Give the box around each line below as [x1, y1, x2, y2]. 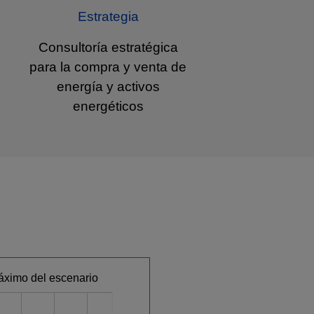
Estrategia [77, 9, 139, 25]
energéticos [72, 99, 144, 114]
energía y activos [56, 79, 160, 95]
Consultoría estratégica [38, 40, 178, 55]
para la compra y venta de [29, 60, 186, 75]
